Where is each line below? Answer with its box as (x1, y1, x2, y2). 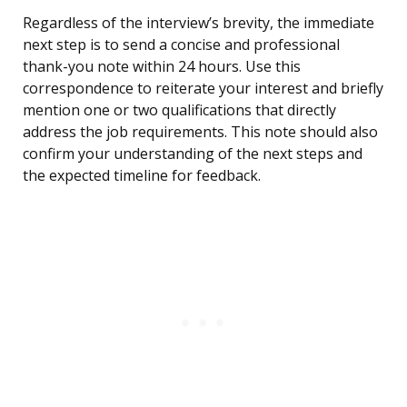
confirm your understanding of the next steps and (23, 144, 362, 164)
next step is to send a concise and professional (23, 35, 340, 55)
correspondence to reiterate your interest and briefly (23, 78, 383, 99)
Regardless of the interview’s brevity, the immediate (23, 13, 374, 34)
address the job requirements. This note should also (23, 122, 378, 143)
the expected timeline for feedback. (23, 165, 261, 186)
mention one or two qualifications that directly (23, 100, 336, 121)
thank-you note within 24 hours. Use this (23, 56, 301, 77)
